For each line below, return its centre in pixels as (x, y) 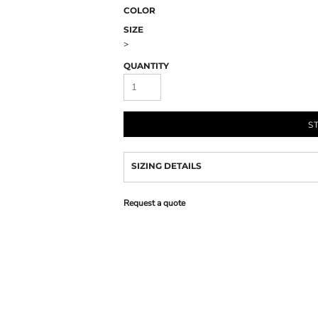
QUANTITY (146, 66)
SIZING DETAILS (166, 166)
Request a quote (154, 203)
